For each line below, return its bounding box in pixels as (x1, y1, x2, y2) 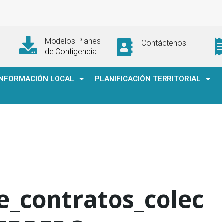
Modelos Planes (44, 36, 101, 46)
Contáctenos (141, 38, 186, 48)
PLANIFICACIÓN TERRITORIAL (95, 74, 201, 83)
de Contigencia (44, 47, 97, 56)
